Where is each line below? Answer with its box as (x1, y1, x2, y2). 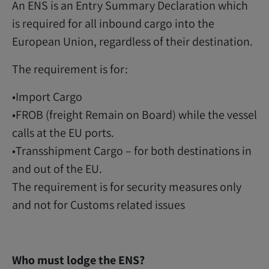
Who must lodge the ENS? (12, 252, 145, 268)
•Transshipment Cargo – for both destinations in (12, 143, 252, 159)
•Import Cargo (12, 89, 82, 104)
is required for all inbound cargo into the (12, 16, 214, 31)
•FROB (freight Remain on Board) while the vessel (12, 107, 257, 122)
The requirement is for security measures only (12, 179, 241, 195)
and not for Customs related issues (12, 197, 185, 213)
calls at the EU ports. (12, 125, 114, 141)
